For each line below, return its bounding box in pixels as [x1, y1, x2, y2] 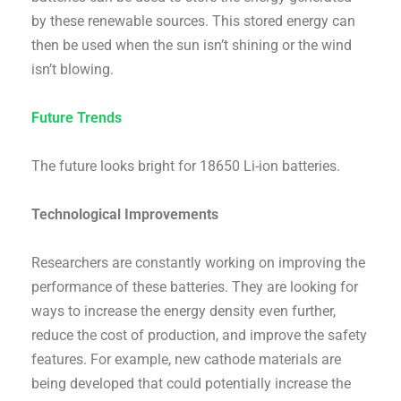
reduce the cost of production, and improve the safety [31, 327, 368, 345]
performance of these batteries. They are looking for [31, 278, 359, 296]
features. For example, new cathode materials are [31, 351, 342, 369]
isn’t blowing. [31, 61, 115, 79]
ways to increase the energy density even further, [31, 303, 337, 320]
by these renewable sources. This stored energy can [31, 13, 356, 30]
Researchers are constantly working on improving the [31, 254, 366, 272]
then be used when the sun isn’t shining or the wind [31, 37, 353, 55]
